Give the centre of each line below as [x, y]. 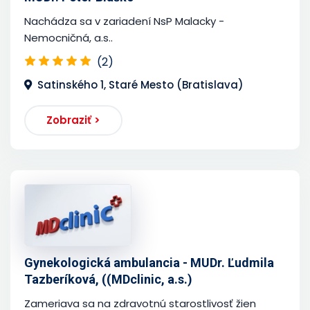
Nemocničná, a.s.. [69, 37]
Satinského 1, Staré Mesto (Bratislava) [140, 84]
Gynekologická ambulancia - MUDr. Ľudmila [149, 262]
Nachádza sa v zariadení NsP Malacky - [124, 21]
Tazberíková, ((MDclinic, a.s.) [108, 279]
